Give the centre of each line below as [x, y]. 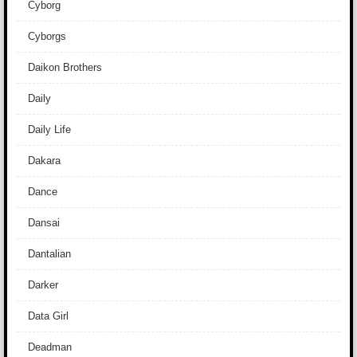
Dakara [44, 161]
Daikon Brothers [65, 67]
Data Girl [48, 316]
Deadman [50, 347]
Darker [43, 285]
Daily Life [49, 129]
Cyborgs [47, 36]
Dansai [44, 223]
